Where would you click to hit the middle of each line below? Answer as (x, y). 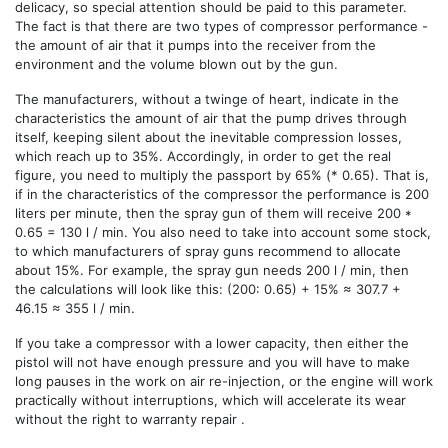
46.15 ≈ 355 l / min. (75, 307)
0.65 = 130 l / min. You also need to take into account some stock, (223, 231)
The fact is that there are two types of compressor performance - (221, 25)
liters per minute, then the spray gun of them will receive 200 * (213, 212)
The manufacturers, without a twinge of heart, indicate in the (207, 98)
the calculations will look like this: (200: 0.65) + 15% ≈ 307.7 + (208, 288)
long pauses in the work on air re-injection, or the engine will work (224, 380)
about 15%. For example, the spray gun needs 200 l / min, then (212, 269)
